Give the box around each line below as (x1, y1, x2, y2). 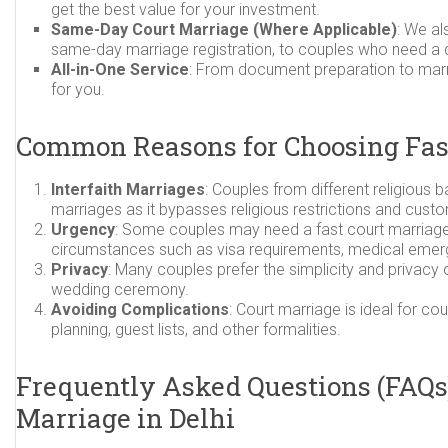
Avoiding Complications (51, 300, 230, 319)
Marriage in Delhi (16, 401, 236, 435)
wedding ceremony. (51, 280, 190, 299)
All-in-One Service (51, 60, 190, 79)
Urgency (51, 220, 116, 239)
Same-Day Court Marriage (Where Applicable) (51, 20, 398, 39)
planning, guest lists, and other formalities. (51, 320, 342, 339)
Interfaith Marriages (51, 180, 206, 199)
